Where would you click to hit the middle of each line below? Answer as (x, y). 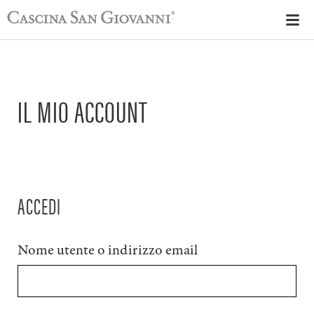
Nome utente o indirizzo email (109, 251)
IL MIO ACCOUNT (82, 110)
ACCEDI (39, 205)
